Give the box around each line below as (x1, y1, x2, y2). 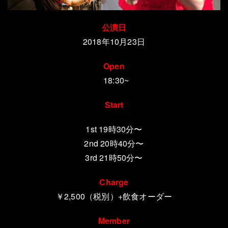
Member (98, 215, 130, 226)
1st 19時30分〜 (85, 123, 142, 135)
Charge (99, 176, 129, 188)
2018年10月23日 (82, 36, 146, 47)
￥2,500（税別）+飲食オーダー (55, 190, 173, 202)
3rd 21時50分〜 (85, 152, 143, 163)
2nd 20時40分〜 (84, 137, 144, 149)
